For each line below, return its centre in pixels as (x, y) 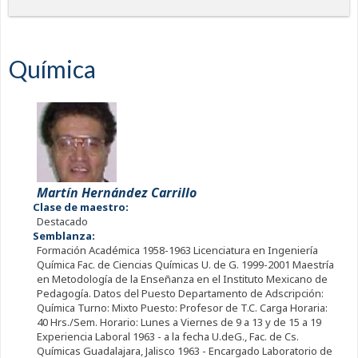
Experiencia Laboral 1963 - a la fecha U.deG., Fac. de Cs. (167, 337)
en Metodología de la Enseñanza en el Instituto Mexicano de (182, 279)
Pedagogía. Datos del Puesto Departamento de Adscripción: (180, 294)
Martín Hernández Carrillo (116, 193)
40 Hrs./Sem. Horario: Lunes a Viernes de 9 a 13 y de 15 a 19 (179, 322)
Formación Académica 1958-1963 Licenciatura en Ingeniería (177, 251)
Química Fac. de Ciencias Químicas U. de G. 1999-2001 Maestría (185, 265)
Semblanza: (65, 236)
